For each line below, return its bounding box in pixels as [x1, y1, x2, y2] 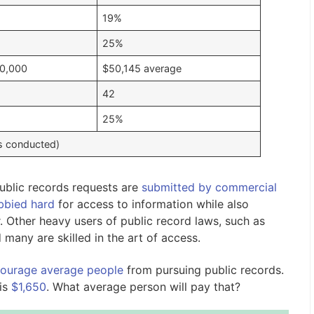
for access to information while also [54, 197, 249, 212]
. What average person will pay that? [46, 279, 240, 294]
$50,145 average [102, 62, 182, 75]
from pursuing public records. [123, 262, 284, 277]
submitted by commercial [141, 180, 277, 195]
